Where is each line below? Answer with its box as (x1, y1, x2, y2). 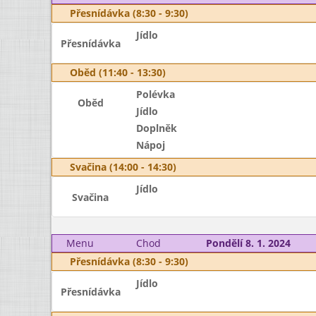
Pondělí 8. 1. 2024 (205, 236, 291, 250)
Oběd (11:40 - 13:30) (70, 66, 166, 79)
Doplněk (135, 121, 177, 135)
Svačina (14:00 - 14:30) (70, 160, 176, 174)
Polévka (135, 87, 175, 101)
